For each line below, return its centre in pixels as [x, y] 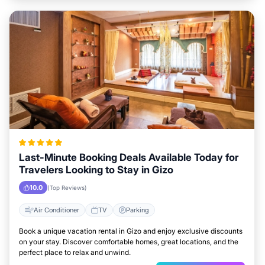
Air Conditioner [56, 210]
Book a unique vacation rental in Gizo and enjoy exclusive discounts [131, 231]
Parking [138, 210]
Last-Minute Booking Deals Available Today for [129, 157]
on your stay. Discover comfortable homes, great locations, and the [129, 242]
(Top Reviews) [67, 188]
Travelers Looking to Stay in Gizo [96, 170]
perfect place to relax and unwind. [75, 252]
